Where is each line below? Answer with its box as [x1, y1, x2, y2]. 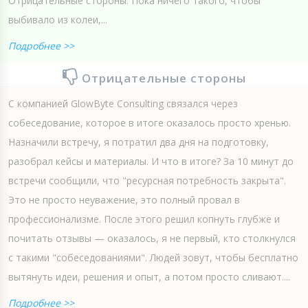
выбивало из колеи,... [8, 12, 107, 26]
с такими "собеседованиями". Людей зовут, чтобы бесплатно [8, 250, 298, 264]
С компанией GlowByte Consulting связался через [8, 96, 238, 110]
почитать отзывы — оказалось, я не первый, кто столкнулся [8, 231, 296, 245]
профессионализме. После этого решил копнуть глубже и [8, 212, 280, 225]
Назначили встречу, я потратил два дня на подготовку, [8, 135, 269, 148]
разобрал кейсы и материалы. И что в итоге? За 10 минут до [8, 154, 294, 168]
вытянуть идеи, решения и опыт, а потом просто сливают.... [8, 269, 290, 283]
